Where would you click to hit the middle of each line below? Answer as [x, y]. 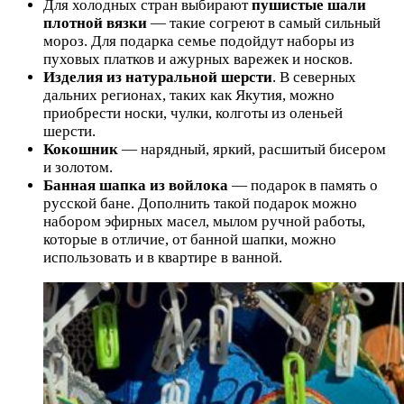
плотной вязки [95, 23]
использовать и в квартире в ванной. [163, 258]
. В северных [314, 78]
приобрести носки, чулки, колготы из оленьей [193, 114]
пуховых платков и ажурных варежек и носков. [198, 60]
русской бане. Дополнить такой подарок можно [200, 204]
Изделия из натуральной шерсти [158, 78]
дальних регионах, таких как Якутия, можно [189, 96]
